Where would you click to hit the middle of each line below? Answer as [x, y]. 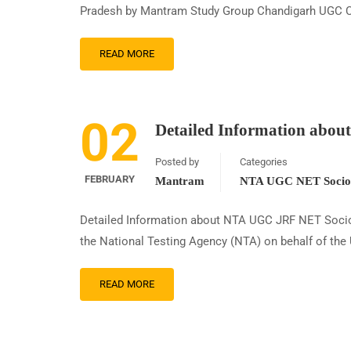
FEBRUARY [110, 179]
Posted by [177, 162]
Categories [264, 162]
